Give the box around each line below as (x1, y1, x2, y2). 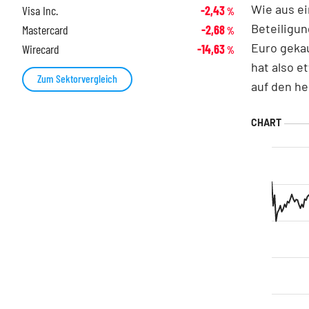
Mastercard (22, 22, 68, 38)
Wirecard (22, 41, 59, 57)
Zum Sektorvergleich (37, 72, 117, 86)
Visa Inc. (22, 3, 58, 19)
